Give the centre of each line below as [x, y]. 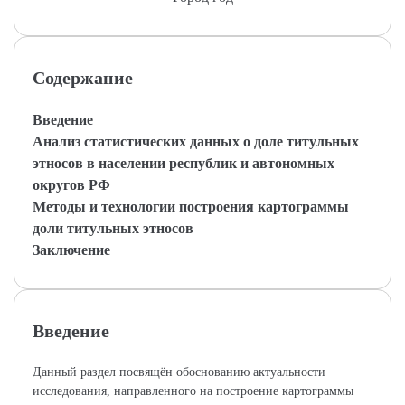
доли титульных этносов [113, 228]
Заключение [71, 250]
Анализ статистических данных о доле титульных [196, 141]
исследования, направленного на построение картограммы [193, 391]
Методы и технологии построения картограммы [191, 207]
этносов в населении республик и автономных [184, 163]
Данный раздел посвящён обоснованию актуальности [179, 372]
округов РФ [71, 185]
